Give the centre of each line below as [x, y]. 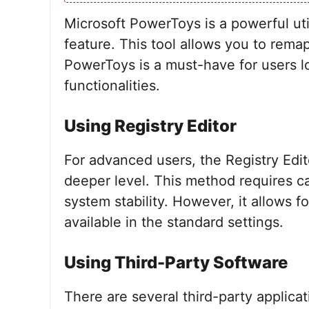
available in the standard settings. [174, 222]
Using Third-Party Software [176, 262]
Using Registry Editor [150, 126]
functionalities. [112, 86]
